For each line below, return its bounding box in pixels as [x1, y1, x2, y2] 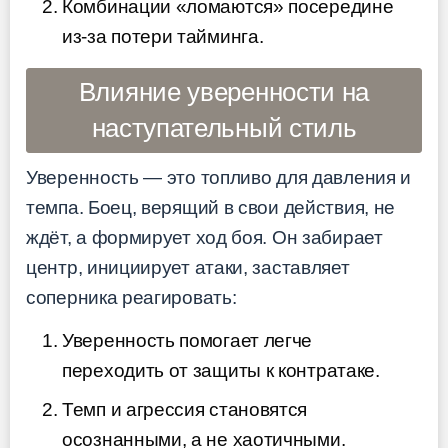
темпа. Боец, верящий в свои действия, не [26, 197, 396, 219]
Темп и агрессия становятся [62, 399, 308, 421]
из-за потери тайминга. [62, 26, 264, 48]
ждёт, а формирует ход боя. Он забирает [26, 227, 383, 249]
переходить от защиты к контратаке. [62, 359, 380, 381]
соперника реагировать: [26, 287, 237, 309]
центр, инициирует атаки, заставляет [26, 257, 350, 279]
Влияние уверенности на [78, 77, 370, 108]
